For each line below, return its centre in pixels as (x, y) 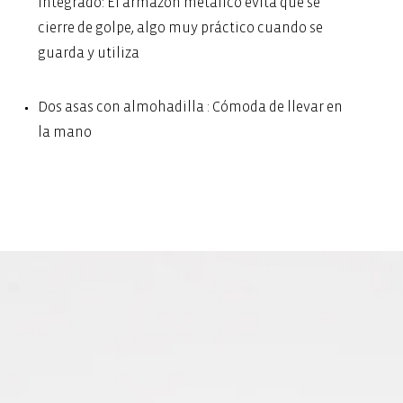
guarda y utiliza (88, 53)
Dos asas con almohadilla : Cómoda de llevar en (190, 107)
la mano (64, 132)
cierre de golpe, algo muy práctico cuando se (180, 27)
